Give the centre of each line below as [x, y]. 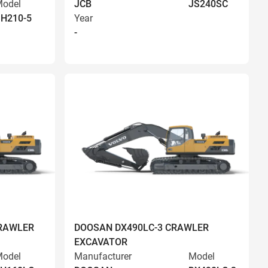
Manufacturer [103, 256]
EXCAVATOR [101, 242]
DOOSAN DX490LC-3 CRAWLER [141, 228]
